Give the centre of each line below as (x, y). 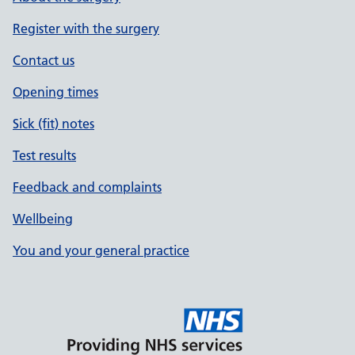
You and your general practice (101, 250)
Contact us (44, 60)
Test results (44, 155)
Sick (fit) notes (53, 124)
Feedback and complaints (87, 187)
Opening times (55, 92)
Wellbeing (43, 219)
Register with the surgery (86, 29)
